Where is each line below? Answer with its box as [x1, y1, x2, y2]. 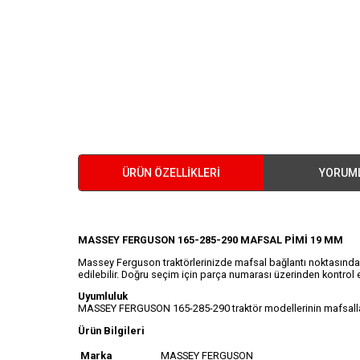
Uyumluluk [78, 290, 128, 303]
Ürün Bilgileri [78, 325, 145, 337]
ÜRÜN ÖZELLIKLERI [121, 166, 220, 179]
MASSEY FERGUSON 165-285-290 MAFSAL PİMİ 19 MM [78, 233, 343, 246]
